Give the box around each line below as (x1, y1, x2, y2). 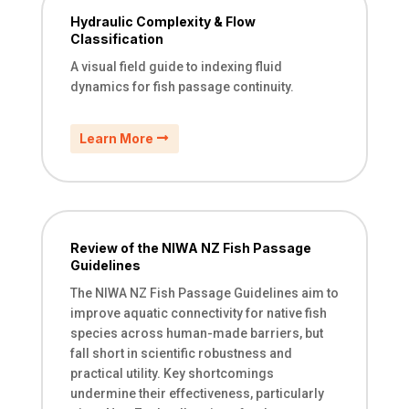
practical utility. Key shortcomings (69, 365, 274, 381)
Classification (69, 31, 163, 47)
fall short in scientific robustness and (69, 345, 292, 361)
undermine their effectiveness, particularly (69, 385, 324, 401)
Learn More (79, 131, 153, 147)
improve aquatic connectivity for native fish (69, 305, 327, 320)
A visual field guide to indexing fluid (69, 59, 282, 75)
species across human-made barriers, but (69, 325, 323, 341)
